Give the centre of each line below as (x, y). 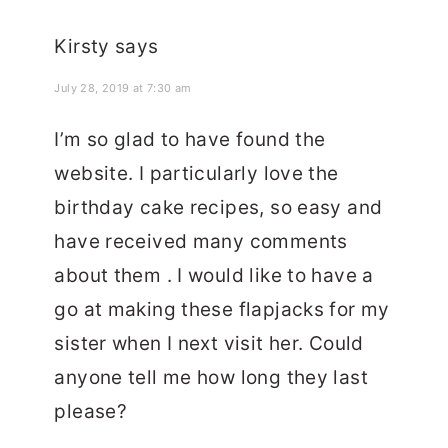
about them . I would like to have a (214, 276)
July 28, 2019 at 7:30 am (123, 88)
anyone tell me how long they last (211, 378)
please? (91, 412)
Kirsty (82, 47)
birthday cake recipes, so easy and (218, 208)
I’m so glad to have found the (190, 140)
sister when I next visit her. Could (209, 344)
